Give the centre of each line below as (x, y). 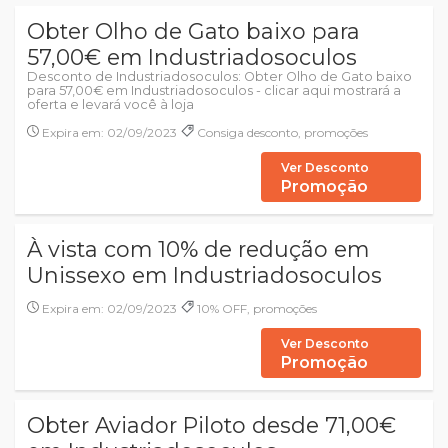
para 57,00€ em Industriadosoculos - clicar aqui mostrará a (214, 90)
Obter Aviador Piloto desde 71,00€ (211, 425)
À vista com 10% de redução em (198, 249)
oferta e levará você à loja (110, 104)
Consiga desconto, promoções (281, 132)
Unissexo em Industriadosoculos (204, 275)
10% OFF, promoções (255, 308)
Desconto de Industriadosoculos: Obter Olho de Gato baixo (219, 76)
